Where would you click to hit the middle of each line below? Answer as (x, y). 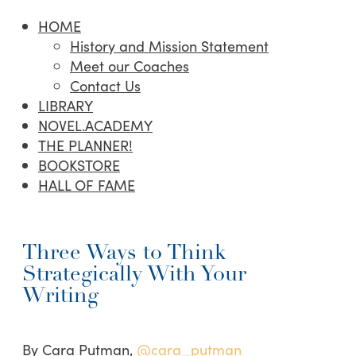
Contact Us (105, 86)
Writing (60, 296)
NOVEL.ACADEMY (95, 126)
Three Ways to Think (124, 253)
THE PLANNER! (85, 145)
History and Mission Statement (169, 46)
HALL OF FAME (87, 185)
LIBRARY (66, 106)
